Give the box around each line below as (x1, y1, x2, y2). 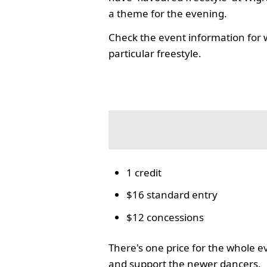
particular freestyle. (108, 46, 202, 60)
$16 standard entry (126, 188, 218, 202)
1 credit (126, 166, 162, 180)
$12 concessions (126, 210, 204, 224)
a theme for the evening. (108, 6, 228, 20)
